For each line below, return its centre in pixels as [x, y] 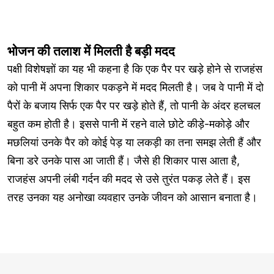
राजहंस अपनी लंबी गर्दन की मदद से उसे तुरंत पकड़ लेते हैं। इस [129, 179]
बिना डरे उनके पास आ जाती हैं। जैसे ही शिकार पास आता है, [124, 160]
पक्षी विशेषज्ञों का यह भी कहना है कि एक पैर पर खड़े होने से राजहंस [135, 68]
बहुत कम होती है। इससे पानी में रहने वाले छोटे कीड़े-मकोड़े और [128, 124]
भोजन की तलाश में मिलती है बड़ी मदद [91, 51]
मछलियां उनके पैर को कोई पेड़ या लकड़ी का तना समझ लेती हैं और [134, 142]
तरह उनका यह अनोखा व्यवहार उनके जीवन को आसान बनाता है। [132, 197]
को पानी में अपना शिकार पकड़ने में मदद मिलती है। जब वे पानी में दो [135, 87]
